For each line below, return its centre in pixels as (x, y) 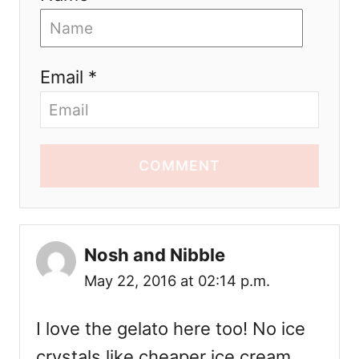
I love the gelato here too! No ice (171, 329)
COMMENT (179, 166)
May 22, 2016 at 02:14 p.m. (177, 281)
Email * (69, 77)
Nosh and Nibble (155, 255)
